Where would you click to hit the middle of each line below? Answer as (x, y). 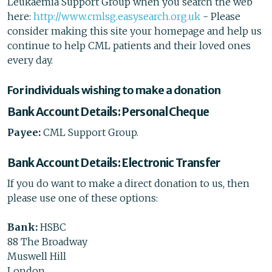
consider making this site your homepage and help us (134, 31)
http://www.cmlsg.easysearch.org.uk (117, 17)
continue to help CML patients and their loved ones (129, 46)
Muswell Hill (37, 257)
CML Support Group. (90, 133)
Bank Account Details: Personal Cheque (108, 112)
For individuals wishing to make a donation (114, 90)
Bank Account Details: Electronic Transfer (114, 163)
